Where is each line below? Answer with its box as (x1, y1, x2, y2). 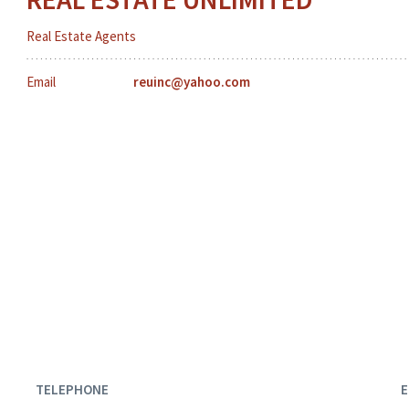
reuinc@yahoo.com (132, 73, 250, 90)
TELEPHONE (35, 380, 109, 398)
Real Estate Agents (26, 27, 136, 45)
